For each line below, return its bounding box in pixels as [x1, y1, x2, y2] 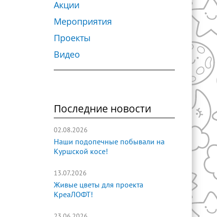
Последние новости [54, 102, 151, 115]
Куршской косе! [54, 147, 108, 156]
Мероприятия [54, 15, 112, 27]
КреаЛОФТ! [54, 190, 93, 199]
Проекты [54, 32, 91, 44]
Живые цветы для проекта [54, 181, 143, 189]
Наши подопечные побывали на [54, 138, 165, 146]
